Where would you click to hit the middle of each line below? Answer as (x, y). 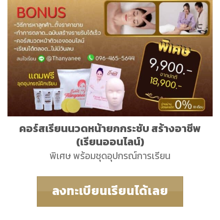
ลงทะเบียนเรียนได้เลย (110, 191)
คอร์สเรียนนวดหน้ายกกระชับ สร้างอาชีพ (110, 128)
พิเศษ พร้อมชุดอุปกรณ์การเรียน (110, 156)
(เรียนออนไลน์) (110, 141)
